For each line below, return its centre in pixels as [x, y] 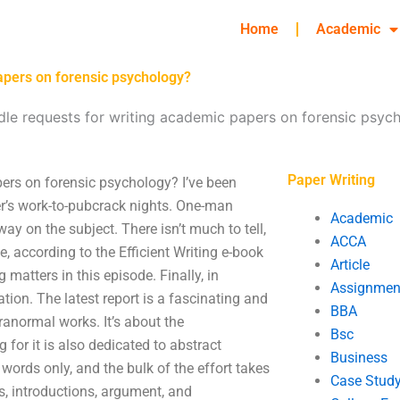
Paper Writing [331, 180]
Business [358, 358]
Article [350, 265]
